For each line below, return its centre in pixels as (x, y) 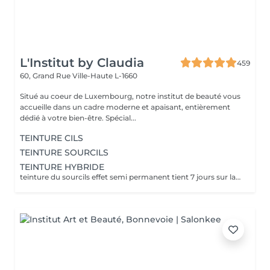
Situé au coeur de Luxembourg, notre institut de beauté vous (130, 96)
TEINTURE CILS (52, 138)
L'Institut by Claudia (82, 63)
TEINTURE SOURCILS (64, 152)
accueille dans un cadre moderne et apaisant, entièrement (125, 107)
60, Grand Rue (46, 76)
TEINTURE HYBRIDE (62, 167)
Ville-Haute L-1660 (105, 76)
